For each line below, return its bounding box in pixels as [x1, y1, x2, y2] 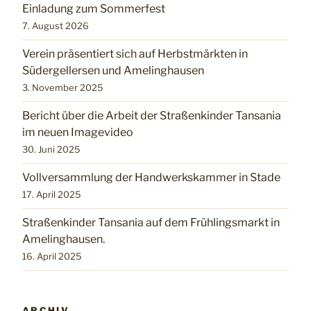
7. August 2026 [22, 20, 89, 32]
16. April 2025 [22, 251, 81, 262]
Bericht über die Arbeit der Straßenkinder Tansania [22, 109, 281, 123]
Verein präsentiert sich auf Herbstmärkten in [22, 47, 248, 61]
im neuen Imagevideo [22, 126, 133, 140]
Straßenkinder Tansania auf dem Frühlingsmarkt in [22, 216, 280, 230]
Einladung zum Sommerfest [22, 2, 165, 16]
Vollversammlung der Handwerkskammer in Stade [22, 171, 280, 185]
